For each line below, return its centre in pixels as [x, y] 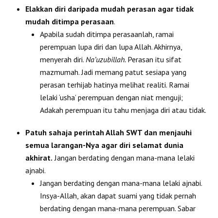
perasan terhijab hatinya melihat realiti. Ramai [115, 84]
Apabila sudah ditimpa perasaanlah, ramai [107, 34]
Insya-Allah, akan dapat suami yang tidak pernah [118, 195]
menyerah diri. [63, 59]
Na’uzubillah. [107, 59]
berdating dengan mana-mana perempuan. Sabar [118, 208]
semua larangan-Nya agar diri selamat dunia [105, 145]
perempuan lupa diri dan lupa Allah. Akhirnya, [111, 46]
